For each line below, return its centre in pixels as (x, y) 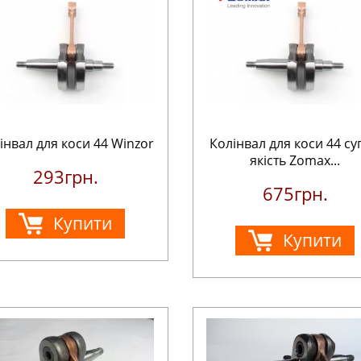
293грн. (65, 176)
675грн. (295, 193)
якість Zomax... (295, 160)
